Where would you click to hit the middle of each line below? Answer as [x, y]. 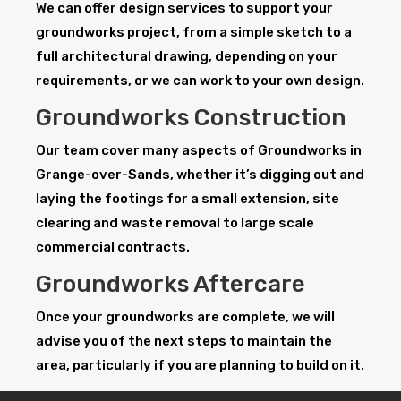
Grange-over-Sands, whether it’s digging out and [200, 175]
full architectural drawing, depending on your [187, 57]
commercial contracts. [113, 247]
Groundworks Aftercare [171, 285]
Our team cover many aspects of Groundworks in [199, 151]
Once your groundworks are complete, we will [185, 317]
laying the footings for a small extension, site [188, 199]
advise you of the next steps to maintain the [184, 341]
